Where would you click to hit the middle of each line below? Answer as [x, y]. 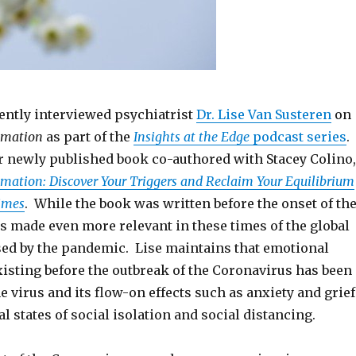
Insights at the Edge [191, 137]
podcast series [298, 137]
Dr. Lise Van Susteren [263, 114]
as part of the [88, 137]
